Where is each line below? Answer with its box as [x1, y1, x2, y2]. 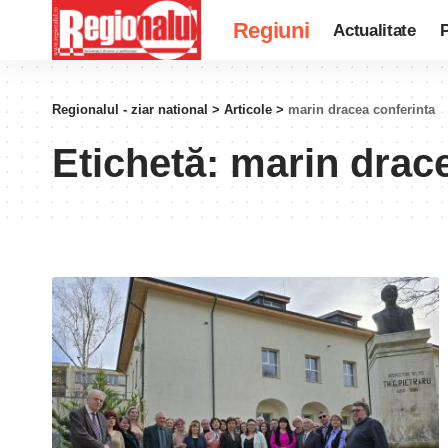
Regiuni [232, 17, 310, 43]
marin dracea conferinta [288, 102, 435, 117]
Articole [224, 102, 272, 117]
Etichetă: [52, 141, 230, 185]
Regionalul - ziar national [52, 102, 208, 117]
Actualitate [333, 20, 416, 40]
